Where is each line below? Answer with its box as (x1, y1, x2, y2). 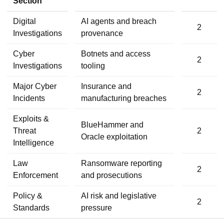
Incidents (13, 93, 45, 102)
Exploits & (13, 114, 49, 123)
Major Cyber (13, 81, 56, 90)
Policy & (13, 191, 42, 200)
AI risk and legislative (81, 191, 156, 200)
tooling (81, 61, 105, 70)
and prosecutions (81, 170, 142, 179)
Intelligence (13, 138, 54, 147)
